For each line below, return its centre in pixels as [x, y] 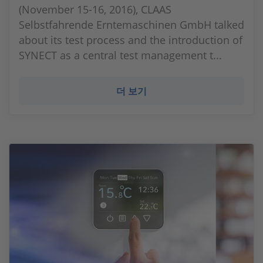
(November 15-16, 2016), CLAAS [95, 9]
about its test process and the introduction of [131, 40]
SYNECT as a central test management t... [120, 55]
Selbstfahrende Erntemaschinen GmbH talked [131, 25]
